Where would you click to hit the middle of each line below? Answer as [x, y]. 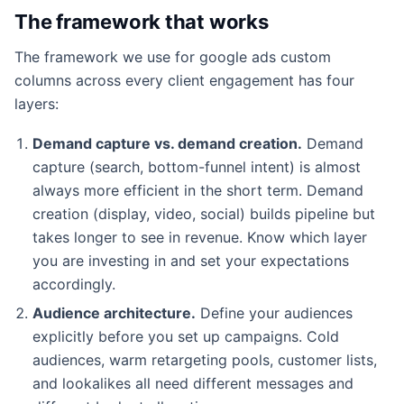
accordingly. [74, 284]
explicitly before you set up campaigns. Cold [186, 336]
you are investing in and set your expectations [191, 260]
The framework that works [142, 21]
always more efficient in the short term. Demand [198, 190]
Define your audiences [274, 312]
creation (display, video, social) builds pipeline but [204, 213]
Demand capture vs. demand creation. [167, 143]
